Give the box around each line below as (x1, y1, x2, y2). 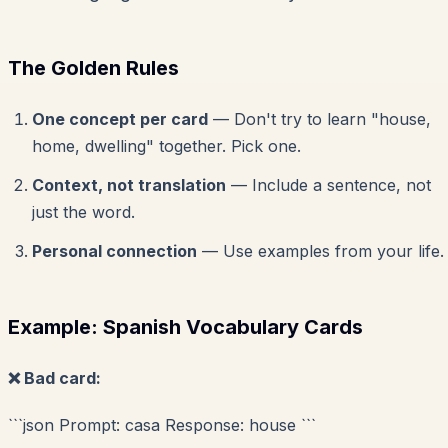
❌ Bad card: (8, 368, 101, 389)
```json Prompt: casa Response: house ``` (8, 415, 316, 436)
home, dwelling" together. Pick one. (32, 136, 301, 157)
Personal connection (32, 241, 197, 262)
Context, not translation (32, 175, 226, 196)
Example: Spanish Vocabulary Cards (8, 315, 363, 340)
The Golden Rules (8, 56, 179, 81)
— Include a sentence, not (226, 175, 431, 196)
